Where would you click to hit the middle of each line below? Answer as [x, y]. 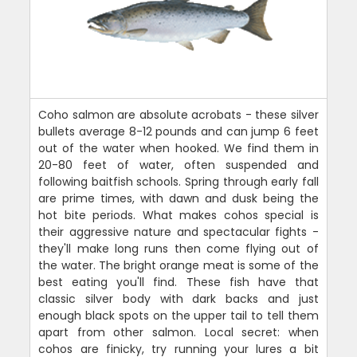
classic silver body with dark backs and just [178, 298]
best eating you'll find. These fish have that [178, 282]
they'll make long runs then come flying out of [178, 248]
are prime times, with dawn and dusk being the [178, 198]
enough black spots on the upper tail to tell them [178, 315]
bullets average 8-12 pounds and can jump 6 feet [178, 131]
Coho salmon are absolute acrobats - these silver [178, 114]
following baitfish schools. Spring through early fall [178, 181]
